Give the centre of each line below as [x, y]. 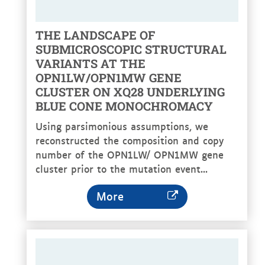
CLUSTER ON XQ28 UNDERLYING [130, 92]
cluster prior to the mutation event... [122, 169]
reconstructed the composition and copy [130, 140]
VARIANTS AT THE [91, 64]
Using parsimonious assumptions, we [122, 126]
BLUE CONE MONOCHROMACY [124, 106]
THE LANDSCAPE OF [95, 35]
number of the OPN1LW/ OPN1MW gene [130, 155]
